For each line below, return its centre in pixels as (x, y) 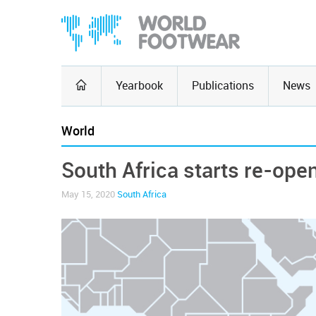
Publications (223, 86)
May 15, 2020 (89, 194)
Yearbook (139, 86)
